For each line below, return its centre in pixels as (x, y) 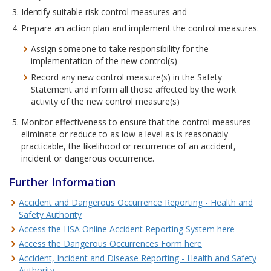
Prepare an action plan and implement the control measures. (140, 28)
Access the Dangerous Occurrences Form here (110, 243)
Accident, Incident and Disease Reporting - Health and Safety (138, 258)
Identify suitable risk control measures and (104, 11)
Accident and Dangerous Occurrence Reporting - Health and (136, 202)
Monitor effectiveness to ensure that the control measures (136, 122)
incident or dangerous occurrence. (88, 158)
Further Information (62, 182)
